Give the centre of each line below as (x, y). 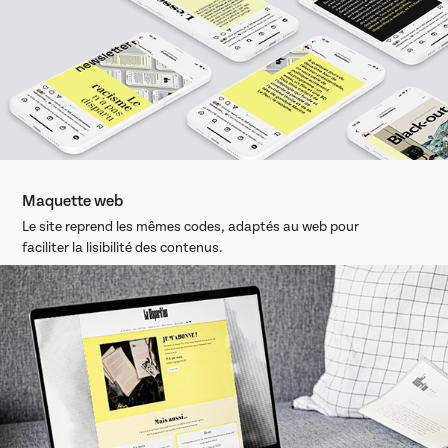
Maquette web (73, 201)
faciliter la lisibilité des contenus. (124, 248)
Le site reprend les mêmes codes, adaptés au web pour (191, 227)
